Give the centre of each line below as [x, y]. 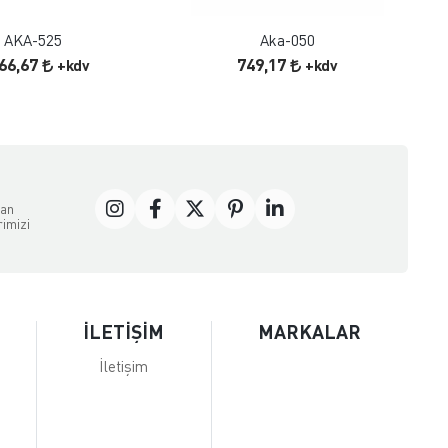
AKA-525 [32, 40]
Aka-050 [288, 40]
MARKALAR [310, 332]
